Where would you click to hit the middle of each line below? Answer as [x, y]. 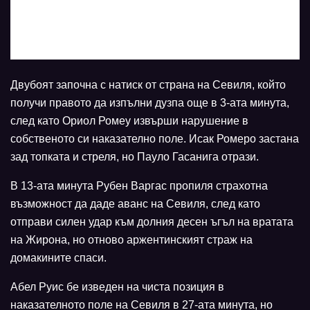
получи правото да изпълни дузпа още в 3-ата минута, [150, 102]
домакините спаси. [58, 257]
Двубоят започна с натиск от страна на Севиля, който [148, 84]
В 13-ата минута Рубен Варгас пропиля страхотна [139, 185]
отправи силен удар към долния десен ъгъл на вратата [152, 221]
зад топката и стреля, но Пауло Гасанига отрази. [135, 156]
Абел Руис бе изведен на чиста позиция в [117, 286]
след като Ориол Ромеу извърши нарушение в [129, 120]
